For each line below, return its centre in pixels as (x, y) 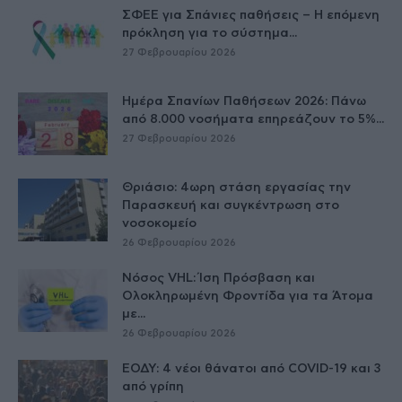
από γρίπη (153, 387)
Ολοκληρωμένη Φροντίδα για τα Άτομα (248, 297)
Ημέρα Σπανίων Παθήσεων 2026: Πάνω (244, 102)
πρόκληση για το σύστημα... (210, 34)
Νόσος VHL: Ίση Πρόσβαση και (218, 279)
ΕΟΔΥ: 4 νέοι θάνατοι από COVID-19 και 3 (251, 369)
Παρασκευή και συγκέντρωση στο (231, 206)
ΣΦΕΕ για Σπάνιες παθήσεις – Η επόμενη (251, 16)
